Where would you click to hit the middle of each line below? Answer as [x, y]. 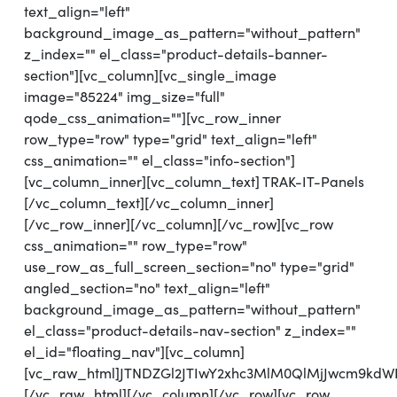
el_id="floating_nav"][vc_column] [134, 352]
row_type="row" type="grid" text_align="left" [171, 139]
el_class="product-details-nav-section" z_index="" [190, 331]
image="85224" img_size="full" [125, 97]
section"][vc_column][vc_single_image [150, 75]
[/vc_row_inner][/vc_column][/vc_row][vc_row [179, 224]
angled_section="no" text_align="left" [147, 288]
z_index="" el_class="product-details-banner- [176, 54]
